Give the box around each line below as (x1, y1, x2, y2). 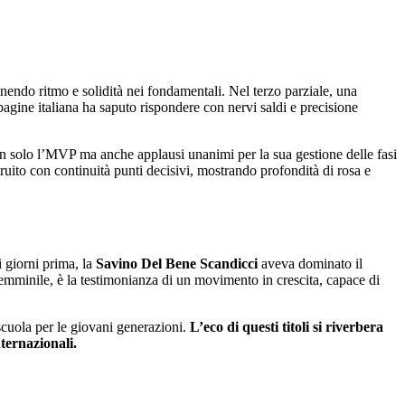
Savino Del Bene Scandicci (96, 256, 258, 272)
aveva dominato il (258, 256, 363, 272)
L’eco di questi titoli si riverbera (186, 319, 383, 335)
